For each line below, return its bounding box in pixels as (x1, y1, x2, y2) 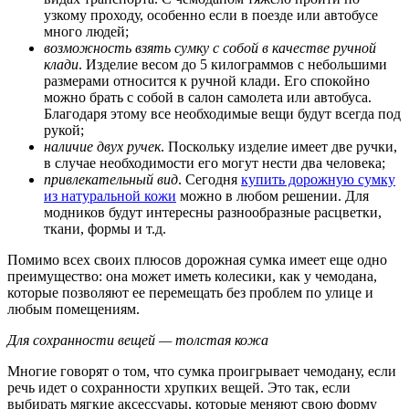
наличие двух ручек (44, 138, 161, 154)
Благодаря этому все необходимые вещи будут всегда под (44, 105, 401, 121)
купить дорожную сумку (241, 171, 395, 187)
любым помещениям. (7, 300, 140, 317)
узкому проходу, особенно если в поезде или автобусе (44, 6, 378, 23)
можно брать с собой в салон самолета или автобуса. (44, 89, 372, 105)
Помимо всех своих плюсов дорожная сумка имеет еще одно (7, 251, 387, 267)
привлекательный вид (44, 171, 178, 187)
